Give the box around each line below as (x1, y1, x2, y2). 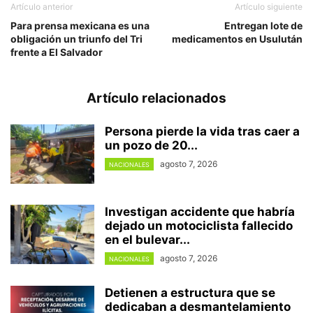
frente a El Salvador (10, 45, 103, 58)
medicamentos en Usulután (172, 32, 303, 45)
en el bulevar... (105, 232, 190, 247)
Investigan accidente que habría (105, 204, 295, 219)
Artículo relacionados (87, 89, 226, 106)
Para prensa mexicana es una (10, 19, 150, 31)
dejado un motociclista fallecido (105, 218, 293, 233)
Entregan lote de (224, 19, 303, 31)
